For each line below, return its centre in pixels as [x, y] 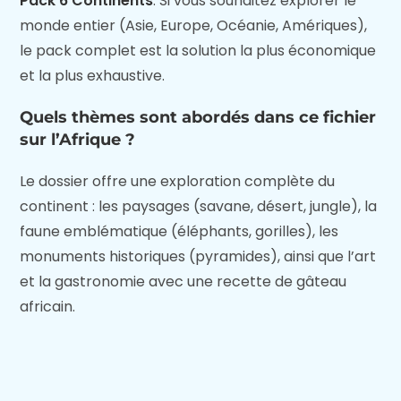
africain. [48, 307]
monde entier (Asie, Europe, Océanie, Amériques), [194, 26]
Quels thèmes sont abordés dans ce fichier [198, 118]
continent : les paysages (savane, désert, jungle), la [199, 207]
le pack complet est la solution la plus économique [198, 51]
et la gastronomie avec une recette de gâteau [183, 282]
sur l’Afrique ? [78, 140]
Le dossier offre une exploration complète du [178, 182]
